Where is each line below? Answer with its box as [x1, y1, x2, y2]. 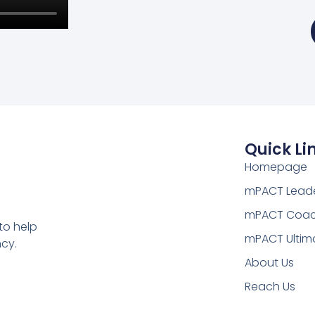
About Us [244, 254, 294, 271]
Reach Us [244, 278, 295, 295]
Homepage [244, 158, 307, 175]
